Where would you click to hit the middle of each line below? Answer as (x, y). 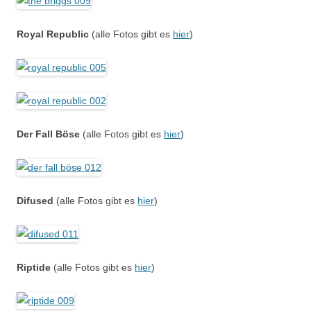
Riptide (34, 267)
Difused (35, 201)
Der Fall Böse (48, 134)
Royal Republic (53, 34)
